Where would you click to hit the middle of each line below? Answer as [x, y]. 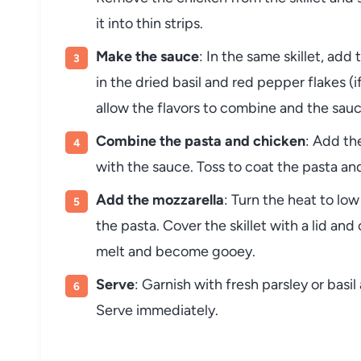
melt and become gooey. [176, 251]
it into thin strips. [149, 23]
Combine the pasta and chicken [201, 141]
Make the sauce [147, 56]
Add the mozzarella [160, 199]
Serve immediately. [157, 310]
